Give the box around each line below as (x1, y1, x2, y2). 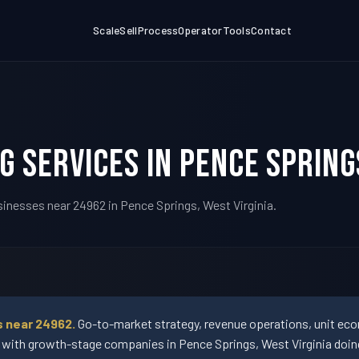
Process (137, 23, 179, 38)
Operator (178, 23, 223, 38)
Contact (251, 23, 292, 38)
